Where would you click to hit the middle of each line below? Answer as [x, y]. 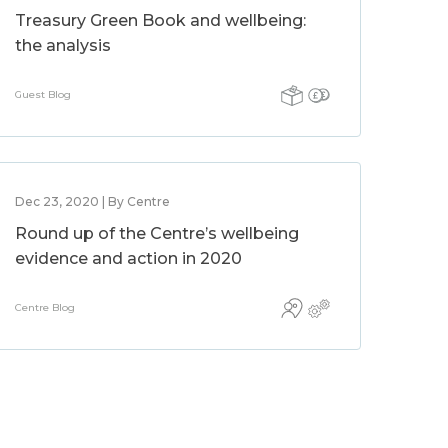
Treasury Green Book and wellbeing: [161, 20]
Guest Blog [43, 94]
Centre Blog [45, 307]
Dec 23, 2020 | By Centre [93, 201]
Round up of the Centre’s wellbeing [157, 233]
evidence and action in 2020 [129, 258]
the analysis [63, 45]
